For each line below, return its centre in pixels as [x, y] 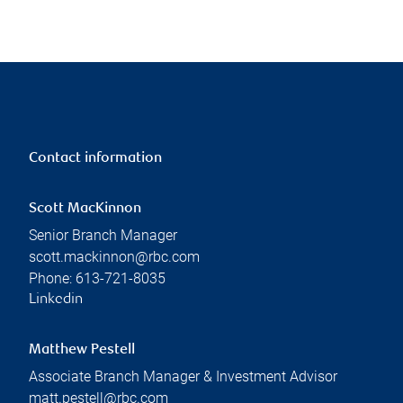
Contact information [95, 158]
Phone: [52, 278]
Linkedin [56, 300]
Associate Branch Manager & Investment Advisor [183, 376]
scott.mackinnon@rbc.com [114, 256]
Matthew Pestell [82, 350]
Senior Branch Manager [103, 235]
